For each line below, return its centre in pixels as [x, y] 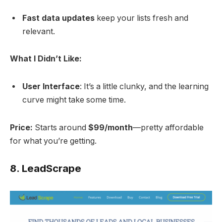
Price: [21, 127]
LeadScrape [52, 168]
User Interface [51, 86]
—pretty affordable [168, 127]
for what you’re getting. [53, 141]
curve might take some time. [74, 100]
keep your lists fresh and [141, 18]
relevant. [39, 31]
